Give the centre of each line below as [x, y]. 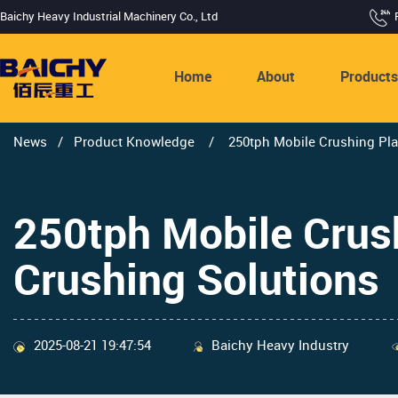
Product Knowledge [136, 143]
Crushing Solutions [196, 282]
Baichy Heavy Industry [280, 346]
